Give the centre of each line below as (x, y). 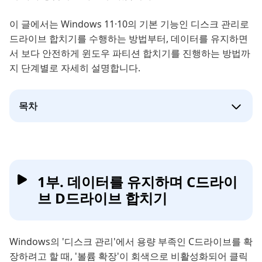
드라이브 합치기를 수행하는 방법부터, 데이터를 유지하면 (129, 39)
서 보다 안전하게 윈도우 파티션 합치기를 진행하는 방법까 (130, 53)
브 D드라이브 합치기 (102, 198)
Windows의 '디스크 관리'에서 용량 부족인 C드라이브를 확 (131, 242)
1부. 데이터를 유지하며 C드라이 (137, 182)
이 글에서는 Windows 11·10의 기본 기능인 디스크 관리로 (129, 24)
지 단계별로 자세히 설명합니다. (75, 68)
